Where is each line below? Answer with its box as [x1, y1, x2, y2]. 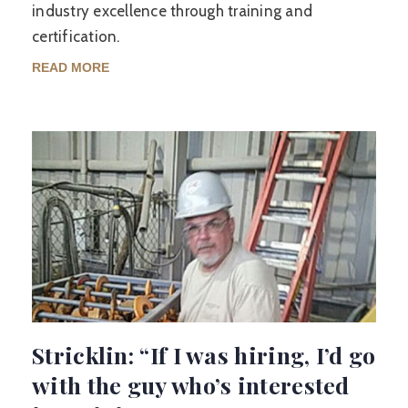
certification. [32, 27, 120, 46]
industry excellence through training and [32, 2, 312, 20]
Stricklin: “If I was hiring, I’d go [32, 340, 376, 370]
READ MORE [32, 60, 109, 75]
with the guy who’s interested [32, 370, 350, 400]
